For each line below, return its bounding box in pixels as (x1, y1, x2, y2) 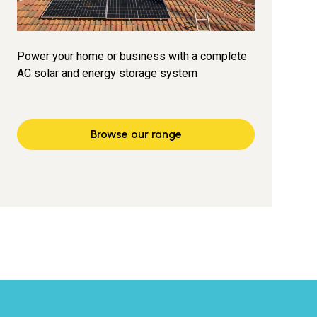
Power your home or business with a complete (17, 50, 247, 63)
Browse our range (90, 127, 182, 141)
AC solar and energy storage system (17, 67, 197, 80)
